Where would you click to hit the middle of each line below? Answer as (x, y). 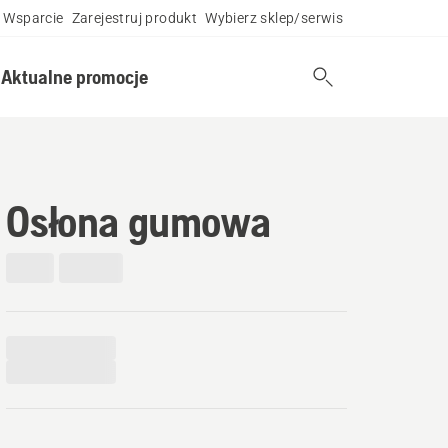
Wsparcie (33, 18)
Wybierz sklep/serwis (274, 18)
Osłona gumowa (138, 221)
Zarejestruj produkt (134, 18)
